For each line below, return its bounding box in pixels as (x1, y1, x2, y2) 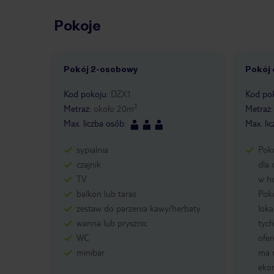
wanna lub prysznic (76, 217, 147, 228)
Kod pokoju (64, 88, 106, 100)
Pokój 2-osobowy (64, 64, 138, 75)
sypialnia (76, 143, 108, 155)
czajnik (76, 158, 101, 169)
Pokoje (54, 17, 101, 35)
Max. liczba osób (64, 117, 124, 129)
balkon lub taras (76, 187, 136, 199)
